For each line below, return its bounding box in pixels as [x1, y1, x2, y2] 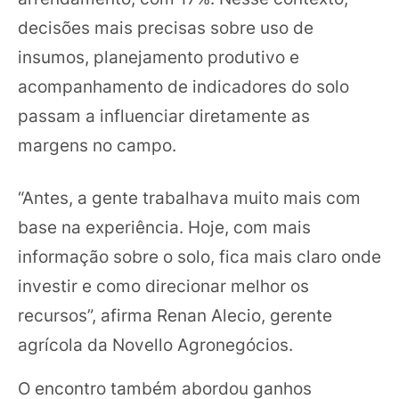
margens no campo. [18, 134, 176, 156]
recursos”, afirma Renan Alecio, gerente [18, 305, 332, 326]
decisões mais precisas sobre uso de [18, 16, 313, 38]
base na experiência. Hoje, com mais [18, 216, 311, 238]
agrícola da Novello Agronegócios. [18, 334, 293, 355]
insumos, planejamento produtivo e [18, 45, 299, 68]
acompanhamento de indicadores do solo [18, 75, 349, 97]
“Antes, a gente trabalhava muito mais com [18, 187, 361, 208]
